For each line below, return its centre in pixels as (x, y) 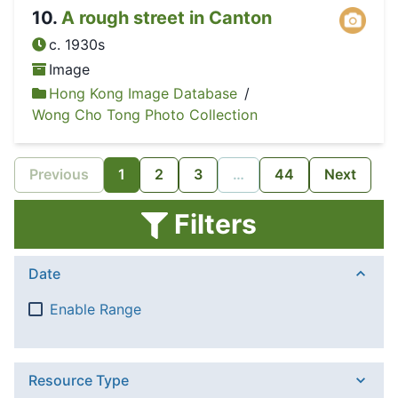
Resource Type (79, 380)
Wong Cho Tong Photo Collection (145, 114)
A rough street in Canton (167, 18)
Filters (212, 223)
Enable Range (96, 309)
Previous (59, 175)
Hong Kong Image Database (143, 93)
